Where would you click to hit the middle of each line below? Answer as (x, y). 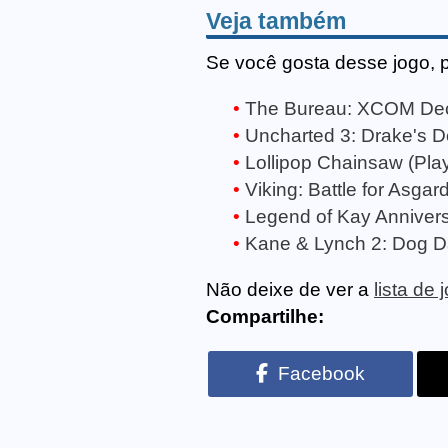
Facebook (321, 374)
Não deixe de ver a (290, 289)
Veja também (276, 20)
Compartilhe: (265, 316)
